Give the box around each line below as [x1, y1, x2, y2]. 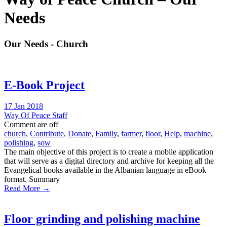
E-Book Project [4, 78, 85, 92]
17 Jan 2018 [4, 102, 43, 111]
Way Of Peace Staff [4, 111, 67, 120]
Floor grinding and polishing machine [4, 212, 200, 226]
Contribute [30, 129, 64, 138]
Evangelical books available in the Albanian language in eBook [4, 166, 206, 175]
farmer [121, 129, 141, 138]
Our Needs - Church [4, 38, 88, 49]
